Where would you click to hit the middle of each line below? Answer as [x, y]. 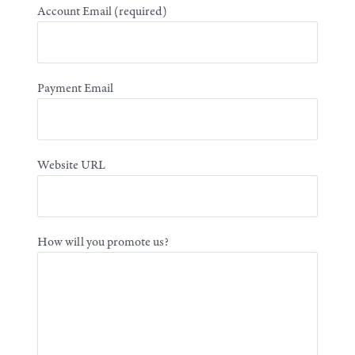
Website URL [72, 166]
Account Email [76, 12]
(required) [141, 12]
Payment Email [76, 89]
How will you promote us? [103, 242]
